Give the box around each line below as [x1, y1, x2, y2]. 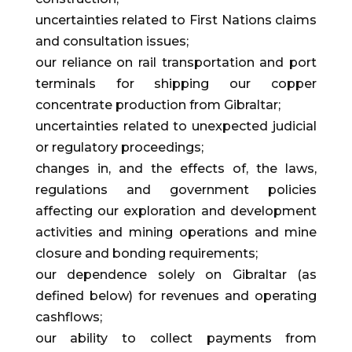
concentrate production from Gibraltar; [35, 97, 280, 113]
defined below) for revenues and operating [35, 288, 317, 304]
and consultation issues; [35, 34, 189, 49]
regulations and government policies [35, 182, 317, 198]
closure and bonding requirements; [35, 246, 258, 262]
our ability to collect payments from [35, 331, 317, 346]
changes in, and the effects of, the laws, [35, 161, 317, 177]
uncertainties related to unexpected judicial [35, 119, 317, 134]
